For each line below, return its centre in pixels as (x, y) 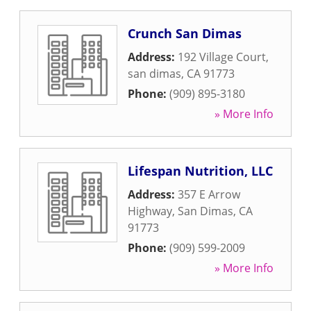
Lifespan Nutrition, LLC (200, 171)
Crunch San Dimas (185, 33)
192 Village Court (222, 57)
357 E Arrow (209, 194)
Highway (150, 211)
